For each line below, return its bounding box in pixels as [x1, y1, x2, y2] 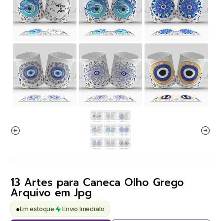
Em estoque [20, 205, 54, 213]
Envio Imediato [62, 205, 105, 213]
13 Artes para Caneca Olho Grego [10, 175, 184, 190]
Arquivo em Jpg [10, 185, 92, 201]
